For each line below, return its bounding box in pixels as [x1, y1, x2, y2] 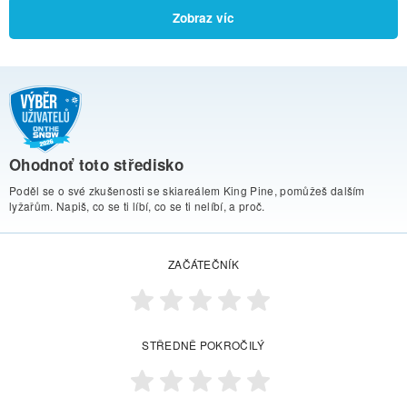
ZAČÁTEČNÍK [167, 256, 240, 273]
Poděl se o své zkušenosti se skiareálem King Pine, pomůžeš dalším [9, 183, 365, 199]
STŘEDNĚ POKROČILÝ [142, 337, 265, 353]
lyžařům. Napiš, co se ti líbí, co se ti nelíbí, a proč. [9, 198, 265, 214]
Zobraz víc [173, 8, 234, 26]
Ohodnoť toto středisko [9, 154, 184, 176]
